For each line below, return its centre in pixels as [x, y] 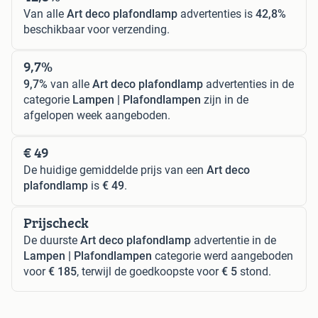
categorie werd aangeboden [223, 256]
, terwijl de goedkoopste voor [149, 271]
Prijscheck [56, 222]
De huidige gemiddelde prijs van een [115, 170]
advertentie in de [234, 240]
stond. [254, 271]
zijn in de [225, 99]
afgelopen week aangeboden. [97, 115]
